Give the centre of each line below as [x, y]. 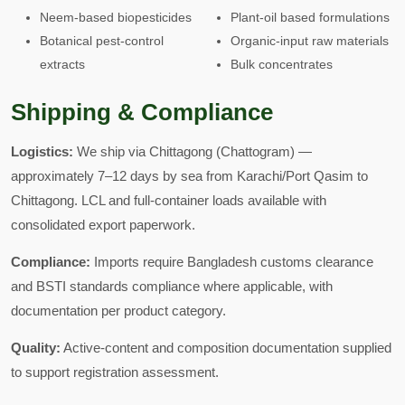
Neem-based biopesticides [116, 17]
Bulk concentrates [282, 64]
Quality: [36, 348]
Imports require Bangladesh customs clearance [232, 262]
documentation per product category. [118, 311]
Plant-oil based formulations [310, 17]
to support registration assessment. [115, 372]
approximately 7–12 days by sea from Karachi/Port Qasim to [189, 176]
